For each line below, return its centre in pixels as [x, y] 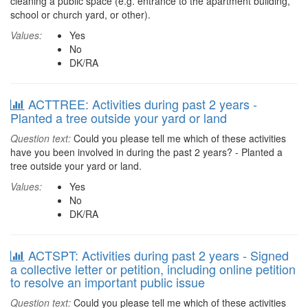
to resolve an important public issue [108, 282]
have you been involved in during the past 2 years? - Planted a [146, 152]
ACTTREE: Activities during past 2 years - [143, 104]
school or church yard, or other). [80, 14]
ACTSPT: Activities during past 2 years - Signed [158, 255]
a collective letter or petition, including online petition [153, 269]
